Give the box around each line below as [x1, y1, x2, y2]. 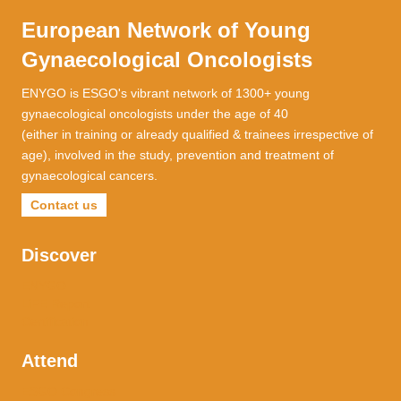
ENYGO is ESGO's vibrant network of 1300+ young [21, 86, 310, 101]
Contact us [30, 198, 98, 213]
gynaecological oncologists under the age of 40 [21, 107, 288, 122]
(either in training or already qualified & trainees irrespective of [21, 127, 373, 142]
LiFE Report [21, 296, 90, 311]
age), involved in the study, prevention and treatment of [21, 148, 334, 163]
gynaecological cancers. [21, 168, 158, 183]
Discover [21, 245, 97, 266]
